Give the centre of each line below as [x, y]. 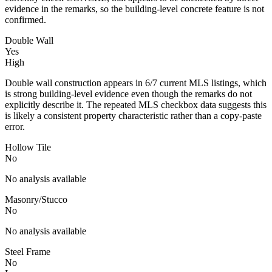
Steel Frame [28, 251]
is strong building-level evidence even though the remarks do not [128, 93]
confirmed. [25, 19]
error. [15, 126]
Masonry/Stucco [36, 199]
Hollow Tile [28, 147]
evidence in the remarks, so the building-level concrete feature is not [134, 8]
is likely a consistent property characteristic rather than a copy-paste [133, 115]
